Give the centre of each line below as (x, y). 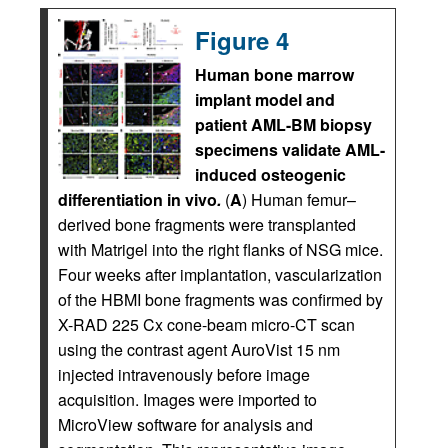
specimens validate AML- (290, 150)
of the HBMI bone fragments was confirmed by (220, 300)
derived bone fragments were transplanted (207, 225)
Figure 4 (242, 40)
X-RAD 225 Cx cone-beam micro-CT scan (206, 325)
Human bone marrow (274, 75)
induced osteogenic (270, 175)
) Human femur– (299, 200)
